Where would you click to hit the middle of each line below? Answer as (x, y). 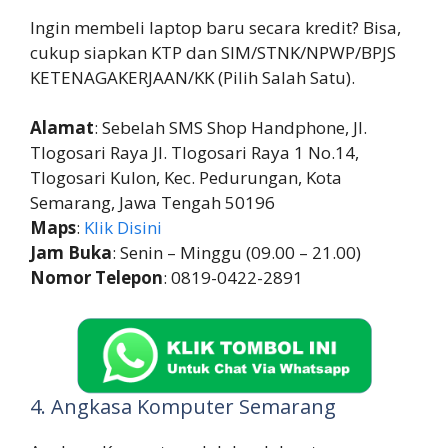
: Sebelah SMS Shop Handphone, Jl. (230, 128)
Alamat (62, 128)
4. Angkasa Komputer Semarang (183, 406)
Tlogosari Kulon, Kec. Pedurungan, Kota (186, 178)
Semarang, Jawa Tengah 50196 (152, 203)
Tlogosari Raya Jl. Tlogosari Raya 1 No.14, (194, 153)
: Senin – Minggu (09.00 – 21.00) (236, 253)
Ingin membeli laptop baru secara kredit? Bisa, (215, 27)
